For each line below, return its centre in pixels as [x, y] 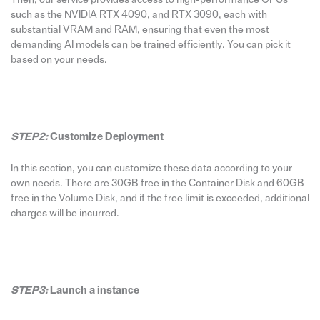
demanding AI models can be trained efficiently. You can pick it [150, 45]
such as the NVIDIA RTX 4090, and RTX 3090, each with [139, 15]
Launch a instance [93, 291]
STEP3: [29, 291]
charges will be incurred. [65, 214]
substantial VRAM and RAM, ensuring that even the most [140, 30]
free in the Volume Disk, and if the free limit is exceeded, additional [160, 199]
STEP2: [29, 136]
